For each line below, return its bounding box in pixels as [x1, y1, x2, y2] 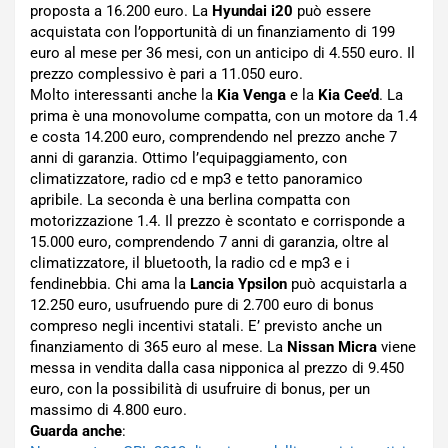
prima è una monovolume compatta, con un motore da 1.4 [30, 107, 417, 125]
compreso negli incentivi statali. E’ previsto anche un [30, 317, 382, 335]
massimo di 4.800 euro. [30, 401, 187, 419]
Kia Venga [217, 86, 286, 104]
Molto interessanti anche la [30, 86, 217, 104]
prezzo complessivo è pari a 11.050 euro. [30, 65, 303, 83]
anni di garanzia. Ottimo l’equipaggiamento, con [30, 149, 347, 167]
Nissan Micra [287, 338, 377, 356]
